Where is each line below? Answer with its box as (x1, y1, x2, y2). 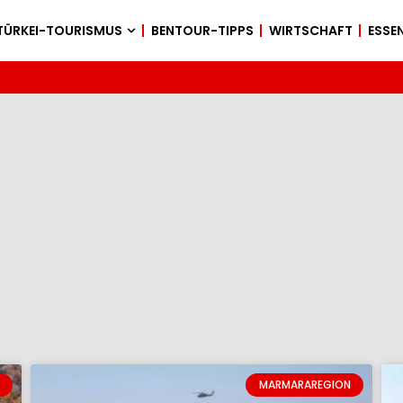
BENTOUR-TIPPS (150, 22, 254, 40)
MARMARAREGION (258, 377, 351, 393)
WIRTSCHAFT (268, 22, 353, 40)
